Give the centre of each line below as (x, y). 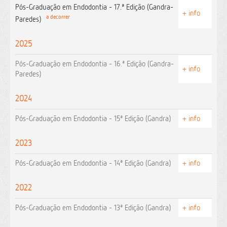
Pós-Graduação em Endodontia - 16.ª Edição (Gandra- (94, 64)
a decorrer (56, 17)
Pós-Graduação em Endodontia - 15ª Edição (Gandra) (93, 118)
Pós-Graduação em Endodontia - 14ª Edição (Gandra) (93, 163)
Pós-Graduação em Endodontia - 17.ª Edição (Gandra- (94, 7)
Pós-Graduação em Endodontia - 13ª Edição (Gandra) (93, 207)
